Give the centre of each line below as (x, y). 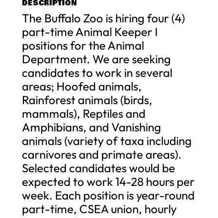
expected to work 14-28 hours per (108, 181)
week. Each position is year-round (108, 195)
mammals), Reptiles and (83, 113)
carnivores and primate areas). (101, 154)
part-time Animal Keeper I (90, 31)
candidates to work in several (97, 72)
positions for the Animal (83, 45)
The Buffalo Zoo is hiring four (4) (103, 18)
